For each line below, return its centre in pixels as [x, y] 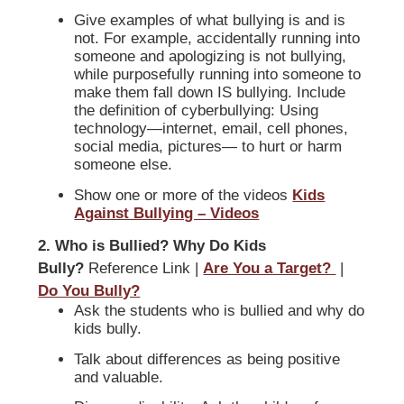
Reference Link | [144, 269]
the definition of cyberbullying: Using [197, 110]
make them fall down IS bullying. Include [210, 92]
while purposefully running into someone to [218, 74]
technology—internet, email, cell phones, [211, 128]
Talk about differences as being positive [207, 359]
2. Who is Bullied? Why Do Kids [152, 246]
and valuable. [119, 377]
